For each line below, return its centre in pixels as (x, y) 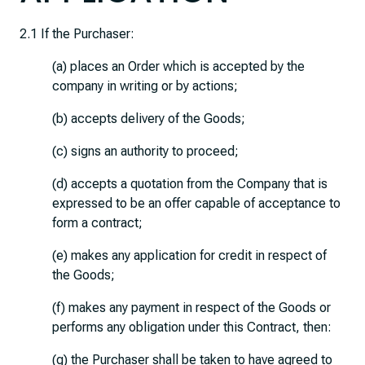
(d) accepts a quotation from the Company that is (190, 184)
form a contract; (97, 223)
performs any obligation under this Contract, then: (192, 327)
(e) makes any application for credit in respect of (189, 255)
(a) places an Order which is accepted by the (178, 66)
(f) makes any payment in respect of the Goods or (191, 308)
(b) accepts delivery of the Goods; (149, 119)
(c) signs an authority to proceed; (145, 151)
